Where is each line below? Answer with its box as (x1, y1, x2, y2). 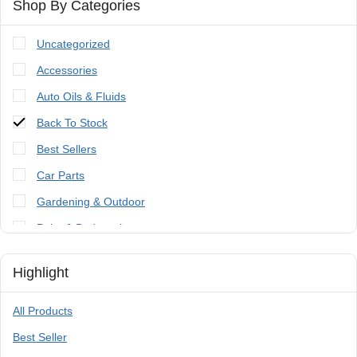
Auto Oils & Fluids (37, 89, 126, 103)
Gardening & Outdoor (37, 194, 145, 208)
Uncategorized (37, 37, 110, 50)
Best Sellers (37, 142, 96, 155)
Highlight (13, 264, 69, 280)
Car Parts (37, 168, 84, 182)
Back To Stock (37, 116, 108, 129)
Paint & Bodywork (37, 221, 125, 234)
